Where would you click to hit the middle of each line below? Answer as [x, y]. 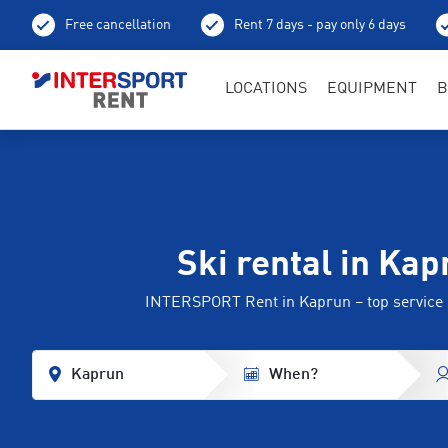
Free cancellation [118, 25]
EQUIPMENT [372, 88]
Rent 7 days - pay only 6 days [320, 25]
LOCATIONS [266, 88]
